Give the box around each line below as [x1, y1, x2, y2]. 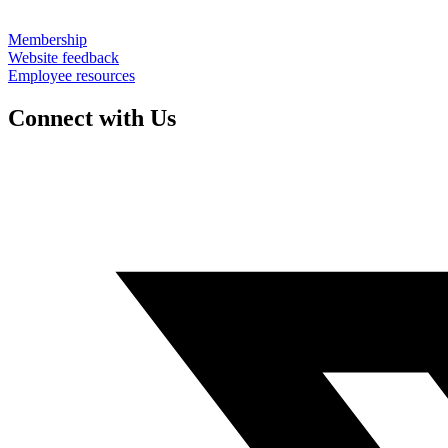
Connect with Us [8, 104, 176, 131]
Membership [8, 30, 87, 48]
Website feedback [8, 48, 119, 66]
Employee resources [8, 66, 135, 84]
